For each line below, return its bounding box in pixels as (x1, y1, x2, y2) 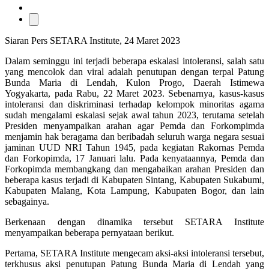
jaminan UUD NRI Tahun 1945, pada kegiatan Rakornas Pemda (5, 142, 264, 153)
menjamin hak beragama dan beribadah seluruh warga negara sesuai (5, 131, 264, 142)
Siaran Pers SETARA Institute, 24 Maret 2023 (5, 35, 180, 46)
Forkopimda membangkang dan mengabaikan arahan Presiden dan (5, 163, 264, 174)
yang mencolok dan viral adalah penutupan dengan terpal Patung (5, 66, 264, 77)
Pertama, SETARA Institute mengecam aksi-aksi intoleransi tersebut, (5, 247, 264, 258)
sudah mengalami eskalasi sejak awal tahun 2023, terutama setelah (5, 109, 264, 120)
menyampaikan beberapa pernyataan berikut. (5, 227, 174, 238)
